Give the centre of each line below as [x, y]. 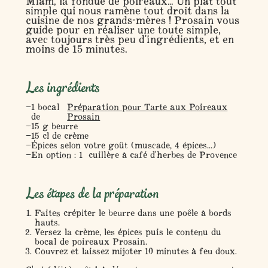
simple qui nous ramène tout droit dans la [127, 11]
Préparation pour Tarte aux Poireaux [147, 107]
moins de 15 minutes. [76, 49]
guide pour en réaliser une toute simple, [123, 30]
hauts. [47, 223]
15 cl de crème [60, 136]
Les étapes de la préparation [92, 194]
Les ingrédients [63, 89]
